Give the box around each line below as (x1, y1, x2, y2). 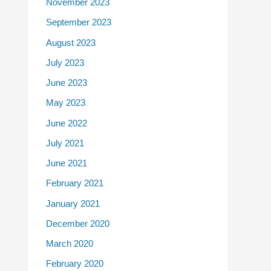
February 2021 (46, 178, 103, 189)
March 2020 (46, 238, 93, 249)
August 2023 (46, 37, 96, 48)
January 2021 (46, 198, 100, 209)
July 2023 (46, 57, 84, 68)
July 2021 (46, 137, 84, 148)
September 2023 (46, 17, 111, 28)
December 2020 (46, 218, 109, 229)
